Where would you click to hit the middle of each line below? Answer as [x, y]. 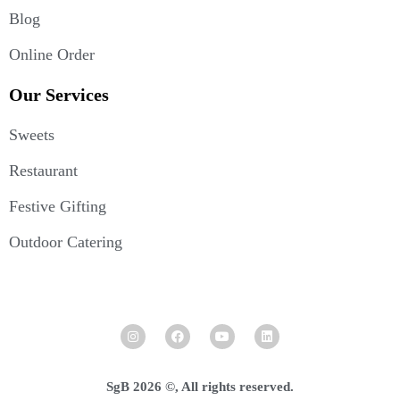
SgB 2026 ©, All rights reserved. [200, 386]
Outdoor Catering [66, 242]
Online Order [52, 54]
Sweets [32, 134]
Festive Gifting [58, 206]
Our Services [59, 94]
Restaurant [43, 170]
